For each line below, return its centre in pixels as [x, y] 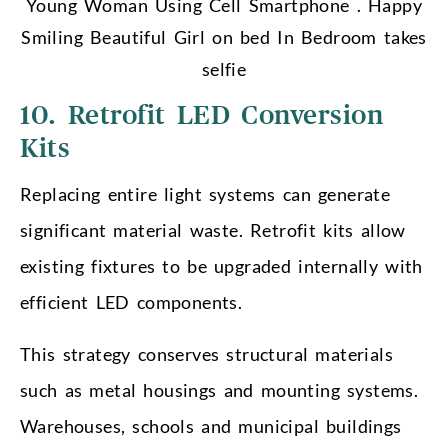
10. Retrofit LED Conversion [202, 115]
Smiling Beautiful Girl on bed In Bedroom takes [224, 36]
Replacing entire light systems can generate [205, 193]
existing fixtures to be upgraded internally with [221, 265]
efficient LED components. [131, 301]
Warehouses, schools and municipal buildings [211, 425]
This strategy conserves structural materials [206, 353]
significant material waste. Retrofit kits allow [213, 229]
